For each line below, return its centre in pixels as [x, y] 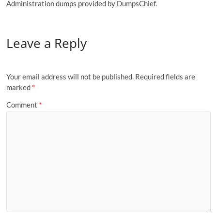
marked [19, 87]
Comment [23, 104]
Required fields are [165, 77]
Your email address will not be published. [70, 77]
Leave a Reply [47, 43]
